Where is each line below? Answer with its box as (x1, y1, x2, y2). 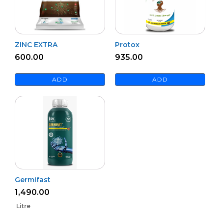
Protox (115, 40, 139, 49)
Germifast (15, 175, 51, 184)
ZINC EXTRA (15, 40, 57, 49)
